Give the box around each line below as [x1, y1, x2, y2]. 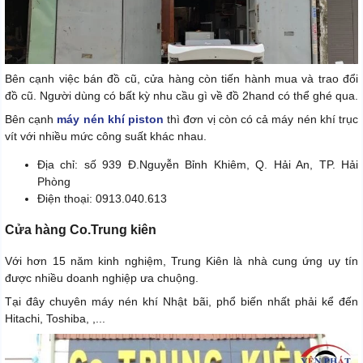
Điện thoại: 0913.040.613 [37, 192, 167, 206]
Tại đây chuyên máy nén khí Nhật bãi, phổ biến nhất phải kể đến [5, 295, 358, 309]
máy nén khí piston [57, 113, 168, 126]
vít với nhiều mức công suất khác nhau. [5, 130, 207, 143]
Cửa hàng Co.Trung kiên [5, 223, 156, 237]
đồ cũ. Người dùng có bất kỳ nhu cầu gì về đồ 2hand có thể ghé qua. [5, 89, 358, 103]
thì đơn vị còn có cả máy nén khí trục [167, 113, 359, 126]
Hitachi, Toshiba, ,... [5, 312, 105, 326]
